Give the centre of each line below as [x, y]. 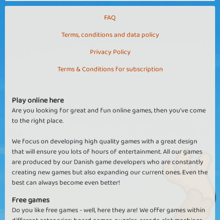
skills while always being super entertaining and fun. [88, 26]
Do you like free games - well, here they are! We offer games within [109, 210]
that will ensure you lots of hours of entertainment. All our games [107, 151]
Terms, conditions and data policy [110, 35]
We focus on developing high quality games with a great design [105, 141]
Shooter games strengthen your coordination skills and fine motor [109, 15]
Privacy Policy [110, 52]
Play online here [38, 100]
